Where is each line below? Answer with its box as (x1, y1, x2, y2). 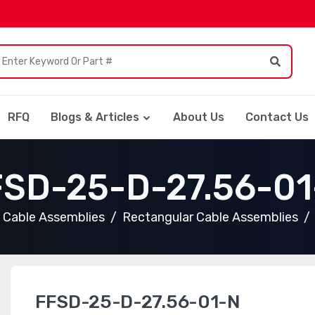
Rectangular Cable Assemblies (122, 210, 298, 225)
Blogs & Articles (51, 110, 139, 124)
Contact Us (245, 110, 309, 124)
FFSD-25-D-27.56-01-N (34, 291, 240, 313)
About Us (173, 110, 224, 124)
